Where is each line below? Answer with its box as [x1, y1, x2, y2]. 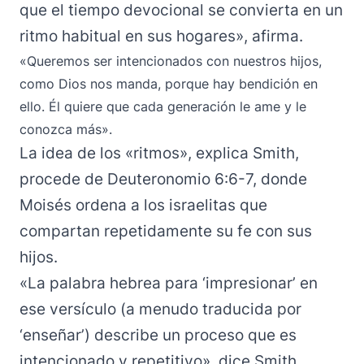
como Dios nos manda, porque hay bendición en [19, 76, 318, 92]
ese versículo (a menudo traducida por [19, 300, 301, 318]
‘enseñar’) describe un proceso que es [19, 326, 297, 344]
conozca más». [19, 121, 112, 137]
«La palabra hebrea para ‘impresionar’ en [19, 274, 318, 292]
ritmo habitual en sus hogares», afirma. [19, 27, 303, 45]
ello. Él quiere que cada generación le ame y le [19, 98, 306, 115]
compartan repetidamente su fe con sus [19, 222, 312, 240]
